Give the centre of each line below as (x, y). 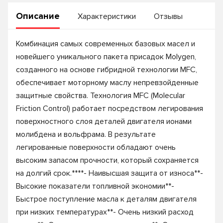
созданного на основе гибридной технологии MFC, (107, 70)
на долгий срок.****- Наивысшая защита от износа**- (110, 173)
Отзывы (168, 16)
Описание (38, 16)
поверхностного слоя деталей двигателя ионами (104, 121)
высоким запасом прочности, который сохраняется (107, 160)
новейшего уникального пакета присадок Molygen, (106, 57)
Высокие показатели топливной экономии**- (95, 186)
